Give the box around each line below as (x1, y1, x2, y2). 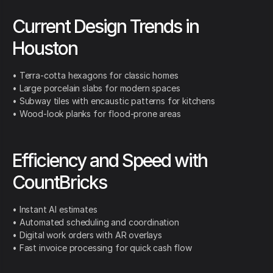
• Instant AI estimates (12, 204, 97, 215)
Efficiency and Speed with (12, 149, 207, 172)
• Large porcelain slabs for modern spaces (12, 83, 180, 94)
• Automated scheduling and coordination (12, 217, 179, 228)
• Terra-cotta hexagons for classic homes (12, 70, 179, 81)
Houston (12, 37, 77, 60)
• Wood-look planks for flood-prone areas (12, 108, 181, 119)
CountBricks (12, 171, 107, 194)
